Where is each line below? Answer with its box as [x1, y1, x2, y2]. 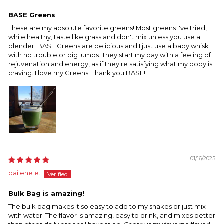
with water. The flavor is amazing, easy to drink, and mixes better [8, 211, 215, 219]
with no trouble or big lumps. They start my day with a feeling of [8, 51, 211, 59]
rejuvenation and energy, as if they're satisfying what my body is [8, 60, 212, 68]
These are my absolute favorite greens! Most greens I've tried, [8, 24, 207, 32]
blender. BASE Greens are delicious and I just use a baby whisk [8, 42, 209, 50]
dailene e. [8, 169, 40, 177]
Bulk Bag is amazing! [8, 189, 84, 197]
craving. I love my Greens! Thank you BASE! [8, 69, 145, 77]
